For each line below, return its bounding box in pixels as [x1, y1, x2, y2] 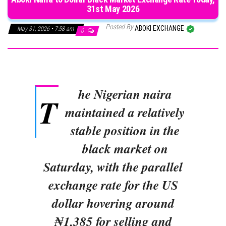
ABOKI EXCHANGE [135, 24, 186, 32]
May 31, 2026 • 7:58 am [17, 25, 75, 32]
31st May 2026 [86, 3, 140, 14]
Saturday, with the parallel [43, 157, 183, 176]
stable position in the [70, 121, 180, 139]
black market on [82, 139, 168, 157]
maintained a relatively [65, 103, 185, 121]
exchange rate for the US [48, 176, 178, 194]
